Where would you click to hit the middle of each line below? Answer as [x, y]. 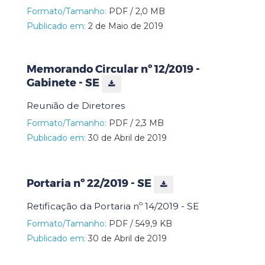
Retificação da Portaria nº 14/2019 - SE [113, 206]
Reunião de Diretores [76, 105]
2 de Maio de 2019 [125, 26]
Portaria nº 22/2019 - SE [90, 184]
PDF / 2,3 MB [135, 123]
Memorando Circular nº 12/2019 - [113, 69]
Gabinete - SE [64, 83]
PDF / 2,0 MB [136, 11]
